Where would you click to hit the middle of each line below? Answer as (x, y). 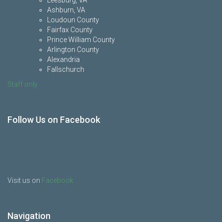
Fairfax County (70, 30)
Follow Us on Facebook (54, 120)
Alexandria (63, 60)
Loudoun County (73, 20)
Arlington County (73, 50)
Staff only (23, 84)
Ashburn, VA (66, 10)
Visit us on (25, 181)
